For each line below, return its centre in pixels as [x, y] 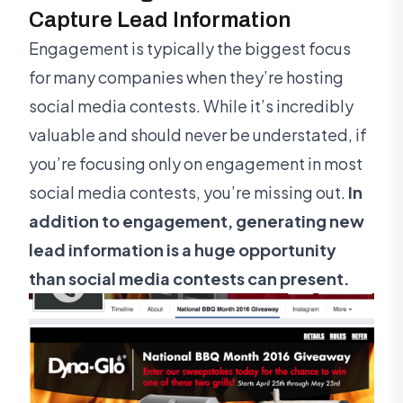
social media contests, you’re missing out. [188, 193]
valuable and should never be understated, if [198, 135]
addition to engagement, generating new [197, 221]
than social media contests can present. [189, 279]
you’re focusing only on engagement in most [196, 164]
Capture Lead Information [160, 20]
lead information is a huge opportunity [183, 250]
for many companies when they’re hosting [186, 77]
